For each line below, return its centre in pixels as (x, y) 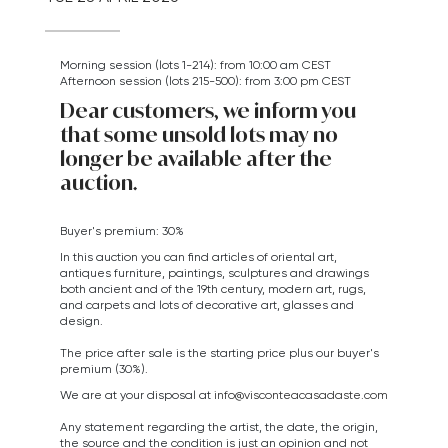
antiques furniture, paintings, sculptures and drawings (214, 272)
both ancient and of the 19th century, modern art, (197, 288)
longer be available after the (196, 158)
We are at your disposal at (135, 394)
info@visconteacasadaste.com (301, 394)
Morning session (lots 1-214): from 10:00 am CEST (195, 64)
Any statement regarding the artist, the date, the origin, (219, 426)
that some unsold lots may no (199, 134)
